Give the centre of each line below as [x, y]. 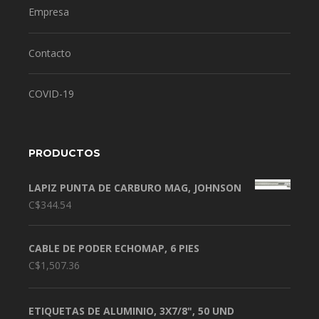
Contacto [50, 53]
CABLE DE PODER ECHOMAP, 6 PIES [114, 249]
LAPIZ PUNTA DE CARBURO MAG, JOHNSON [135, 188]
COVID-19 [51, 94]
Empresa [49, 12]
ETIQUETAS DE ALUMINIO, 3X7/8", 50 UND [131, 310]
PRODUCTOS [64, 153]
